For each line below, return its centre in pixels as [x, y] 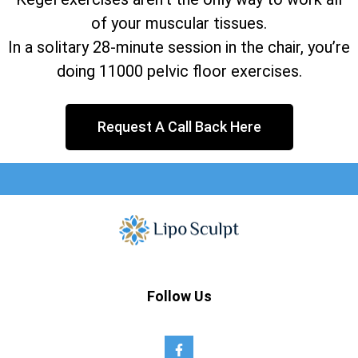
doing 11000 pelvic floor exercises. [179, 71]
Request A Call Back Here [179, 126]
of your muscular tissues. [179, 23]
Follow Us [179, 296]
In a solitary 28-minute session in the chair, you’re [179, 47]
